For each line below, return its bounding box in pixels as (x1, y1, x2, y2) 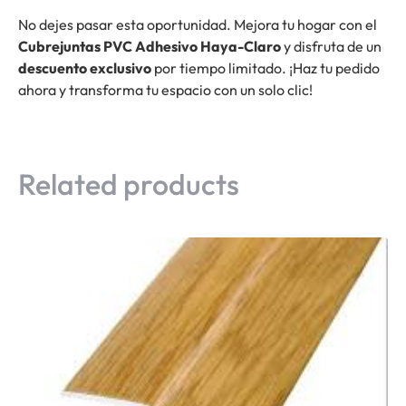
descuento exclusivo (18, 59, 151, 78)
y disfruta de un (281, 37, 382, 56)
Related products (18, 165, 239, 202)
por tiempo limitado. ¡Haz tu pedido (151, 59, 380, 78)
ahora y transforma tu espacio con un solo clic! (18, 81, 313, 100)
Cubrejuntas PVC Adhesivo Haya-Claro (18, 37, 281, 56)
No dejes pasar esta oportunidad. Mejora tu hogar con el (18, 15, 377, 34)
